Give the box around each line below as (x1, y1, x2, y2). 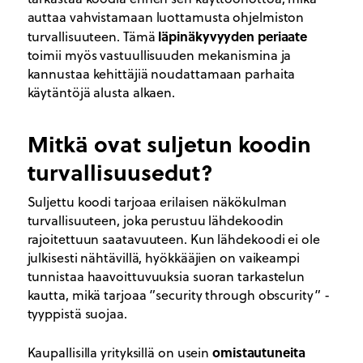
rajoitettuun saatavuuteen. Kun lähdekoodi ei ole (27, 229, 320, 248)
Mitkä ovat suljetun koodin (27, 127, 311, 160)
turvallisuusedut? (27, 156, 213, 188)
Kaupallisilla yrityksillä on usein (27, 343, 213, 361)
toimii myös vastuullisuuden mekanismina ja (27, 45, 292, 64)
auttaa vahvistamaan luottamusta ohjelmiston (27, 7, 305, 26)
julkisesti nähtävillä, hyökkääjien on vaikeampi (27, 248, 300, 267)
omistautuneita (212, 342, 305, 361)
